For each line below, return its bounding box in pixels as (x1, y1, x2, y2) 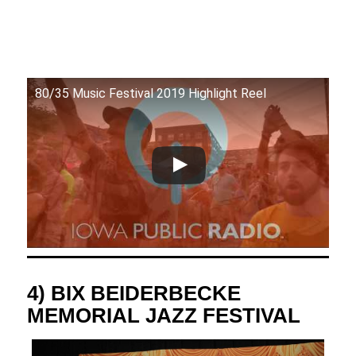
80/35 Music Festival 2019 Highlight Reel (34, 85, 266, 101)
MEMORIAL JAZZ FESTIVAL (26, 303, 300, 327)
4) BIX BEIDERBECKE (26, 281, 241, 305)
